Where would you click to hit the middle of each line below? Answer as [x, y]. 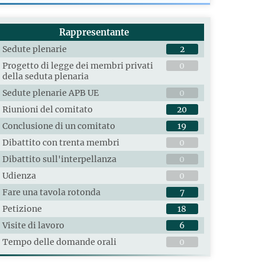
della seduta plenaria [45, 77]
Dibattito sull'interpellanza [59, 159]
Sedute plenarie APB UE [50, 93]
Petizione [22, 209]
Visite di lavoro [33, 226]
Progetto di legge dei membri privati [77, 66]
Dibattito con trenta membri [61, 143]
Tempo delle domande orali [59, 242]
